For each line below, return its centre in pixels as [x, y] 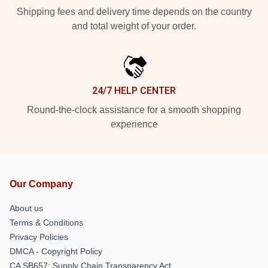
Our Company [41, 184]
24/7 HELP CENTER [134, 90]
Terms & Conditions [46, 222]
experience [134, 124]
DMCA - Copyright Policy [56, 251]
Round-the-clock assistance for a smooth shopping [134, 109]
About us [26, 208]
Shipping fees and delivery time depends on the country [134, 11]
